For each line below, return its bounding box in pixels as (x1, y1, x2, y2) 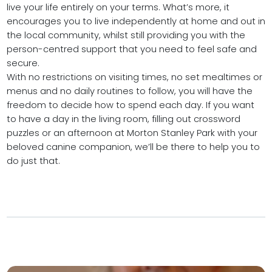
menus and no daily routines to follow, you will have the (6, 85, 253, 98)
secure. (6, 57, 39, 70)
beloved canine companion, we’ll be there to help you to (6, 141, 260, 154)
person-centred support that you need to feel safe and (6, 43, 257, 56)
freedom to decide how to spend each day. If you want (6, 99, 254, 112)
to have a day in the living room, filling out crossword (6, 113, 240, 126)
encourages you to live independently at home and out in (6, 15, 265, 28)
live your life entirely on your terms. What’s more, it (6, 1, 229, 14)
